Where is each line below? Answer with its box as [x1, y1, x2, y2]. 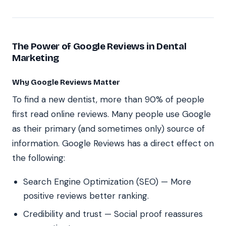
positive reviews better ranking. [23, 190, 149, 201]
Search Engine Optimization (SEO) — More [23, 176, 191, 187]
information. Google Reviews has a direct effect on [12, 137, 214, 149]
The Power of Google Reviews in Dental [12, 40, 187, 52]
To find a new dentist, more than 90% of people [12, 93, 204, 105]
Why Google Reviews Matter [12, 77, 120, 87]
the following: [12, 152, 65, 163]
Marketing [12, 51, 59, 64]
